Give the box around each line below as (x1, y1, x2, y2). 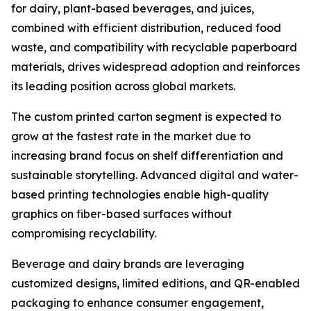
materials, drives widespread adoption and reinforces (11, 60, 300, 74)
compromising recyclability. (11, 226, 156, 241)
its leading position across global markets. (11, 79, 235, 94)
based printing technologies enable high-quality (11, 187, 269, 202)
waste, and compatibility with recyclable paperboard (11, 40, 297, 55)
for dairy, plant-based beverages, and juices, (11, 1, 254, 16)
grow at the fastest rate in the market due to (11, 129, 251, 144)
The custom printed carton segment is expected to (11, 110, 281, 124)
